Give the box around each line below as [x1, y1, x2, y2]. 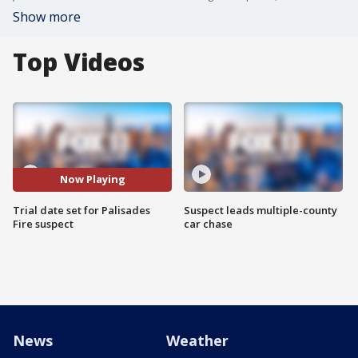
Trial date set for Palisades [13, 202, 150, 217]
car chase [184, 216, 233, 231]
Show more [13, 8, 81, 26]
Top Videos [13, 46, 145, 78]
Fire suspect [13, 216, 74, 231]
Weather [166, 331, 229, 350]
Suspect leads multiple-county [184, 202, 337, 217]
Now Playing [59, 172, 125, 187]
